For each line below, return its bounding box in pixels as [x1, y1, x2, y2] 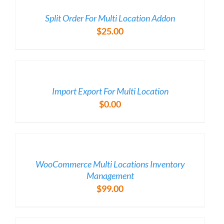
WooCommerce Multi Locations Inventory [35, 158, 185, 170]
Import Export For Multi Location [51, 85, 168, 97]
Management [86, 170, 134, 181]
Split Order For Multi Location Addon [45, 12, 175, 24]
